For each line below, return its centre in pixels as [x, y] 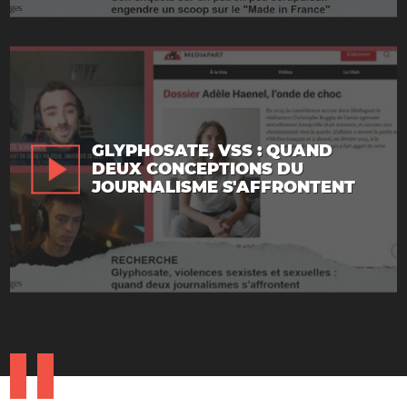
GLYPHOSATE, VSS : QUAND [212, 151]
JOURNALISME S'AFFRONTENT [223, 188]
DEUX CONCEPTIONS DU [198, 169]
